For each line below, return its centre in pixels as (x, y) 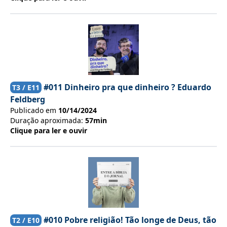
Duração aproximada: (47, 120)
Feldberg (28, 99)
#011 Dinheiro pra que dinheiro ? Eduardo (127, 87)
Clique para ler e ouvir (49, 130)
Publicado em (34, 110)
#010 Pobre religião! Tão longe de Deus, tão (130, 220)
